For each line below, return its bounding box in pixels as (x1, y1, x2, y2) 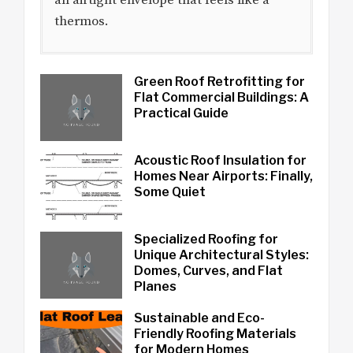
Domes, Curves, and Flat (133, 262, 283, 278)
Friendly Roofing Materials (133, 325, 296, 341)
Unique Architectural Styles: (133, 247, 309, 262)
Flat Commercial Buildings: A (133, 89, 309, 105)
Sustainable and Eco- (133, 310, 265, 325)
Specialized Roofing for (133, 231, 278, 247)
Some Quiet (133, 184, 206, 199)
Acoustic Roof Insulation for (133, 152, 307, 168)
